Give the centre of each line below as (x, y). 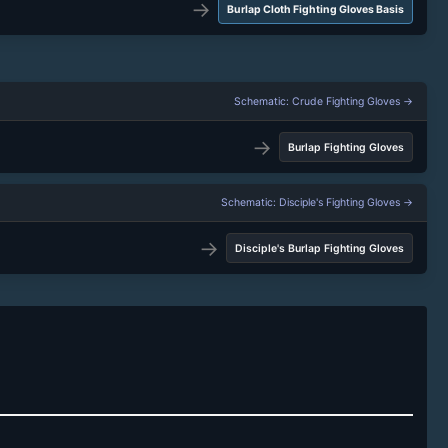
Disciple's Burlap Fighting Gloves (320, 248)
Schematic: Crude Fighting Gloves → (323, 101)
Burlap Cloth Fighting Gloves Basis (316, 9)
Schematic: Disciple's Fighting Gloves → (317, 202)
